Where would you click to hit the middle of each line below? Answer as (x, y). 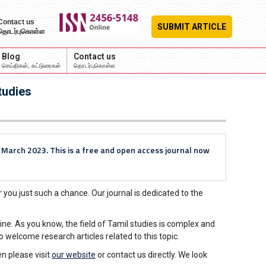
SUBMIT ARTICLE (192, 27)
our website (74, 255)
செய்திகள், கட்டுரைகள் (31, 66)
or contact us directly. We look (151, 255)
